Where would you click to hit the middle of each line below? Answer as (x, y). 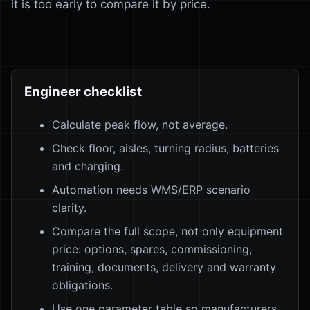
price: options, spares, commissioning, (152, 249)
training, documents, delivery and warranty (164, 267)
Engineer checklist (83, 92)
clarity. (69, 207)
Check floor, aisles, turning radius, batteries (165, 148)
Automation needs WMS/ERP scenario (151, 189)
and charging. (88, 166)
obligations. (82, 285)
